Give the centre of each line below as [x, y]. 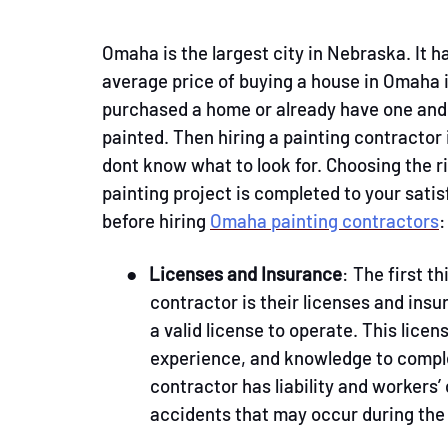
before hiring [156, 220]
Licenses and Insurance [245, 273]
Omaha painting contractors [324, 220]
